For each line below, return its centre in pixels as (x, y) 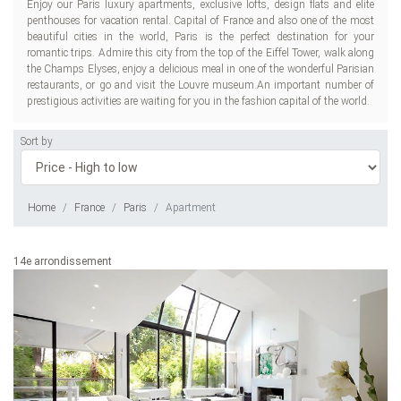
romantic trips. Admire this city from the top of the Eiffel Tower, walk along (200, 53)
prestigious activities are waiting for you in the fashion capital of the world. (198, 101)
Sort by (37, 141)
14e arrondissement (63, 261)
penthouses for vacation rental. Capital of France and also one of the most (200, 21)
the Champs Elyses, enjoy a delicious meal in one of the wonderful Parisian (200, 69)
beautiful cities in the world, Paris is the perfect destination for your (200, 37)
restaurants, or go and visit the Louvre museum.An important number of (200, 85)
